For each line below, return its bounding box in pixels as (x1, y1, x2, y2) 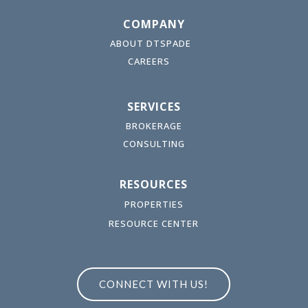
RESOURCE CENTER (109, 217, 199, 230)
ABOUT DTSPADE (109, 36, 191, 49)
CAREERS (128, 54, 173, 67)
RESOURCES (120, 176, 188, 192)
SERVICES (126, 98, 181, 114)
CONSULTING (122, 137, 185, 150)
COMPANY (122, 16, 185, 32)
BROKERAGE (125, 119, 182, 132)
